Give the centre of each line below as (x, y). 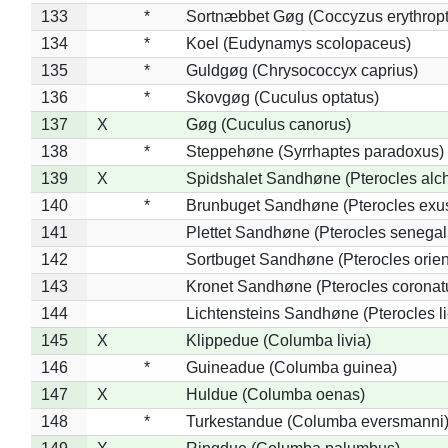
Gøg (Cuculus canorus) (268, 124)
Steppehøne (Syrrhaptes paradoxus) (314, 151)
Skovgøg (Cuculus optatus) (282, 97)
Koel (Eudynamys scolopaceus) (298, 43)
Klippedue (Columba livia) (278, 340)
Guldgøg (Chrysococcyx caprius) (301, 70)
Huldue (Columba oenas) (275, 394)
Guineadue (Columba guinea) (291, 367)
